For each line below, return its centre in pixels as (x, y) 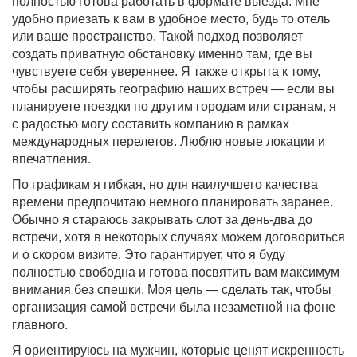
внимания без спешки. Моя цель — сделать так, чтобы (172, 290)
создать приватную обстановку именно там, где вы (162, 54)
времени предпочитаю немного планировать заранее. (173, 202)
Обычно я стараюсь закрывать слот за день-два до (162, 220)
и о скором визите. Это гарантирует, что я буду (149, 255)
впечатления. (51, 159)
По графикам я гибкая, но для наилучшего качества (165, 185)
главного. (40, 325)
